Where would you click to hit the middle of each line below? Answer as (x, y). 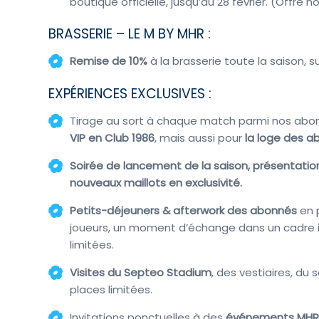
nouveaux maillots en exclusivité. (156, 182)
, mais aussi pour (200, 137)
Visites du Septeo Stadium (141, 272)
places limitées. (111, 289)
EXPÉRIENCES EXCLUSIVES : (130, 93)
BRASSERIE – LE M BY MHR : (132, 34)
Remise (91, 61)
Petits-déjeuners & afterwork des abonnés (184, 210)
